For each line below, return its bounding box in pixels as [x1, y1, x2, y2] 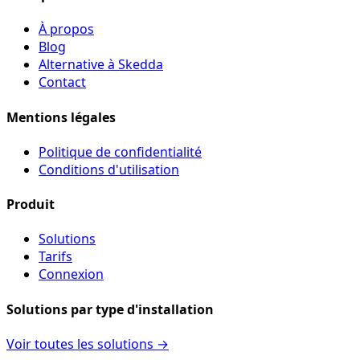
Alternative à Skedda [39, 55, 163, 74]
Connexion [39, 265, 104, 284]
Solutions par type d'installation [6, 300, 214, 318]
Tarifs [39, 247, 72, 266]
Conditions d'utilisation [39, 160, 179, 178]
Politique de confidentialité [39, 142, 202, 161]
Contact [39, 73, 86, 92]
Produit [6, 195, 55, 214]
